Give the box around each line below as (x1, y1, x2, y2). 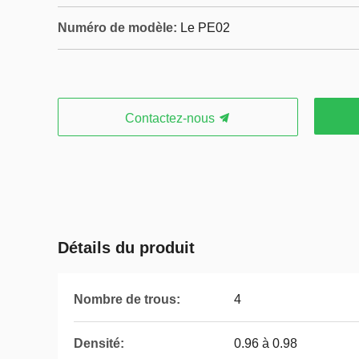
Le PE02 (180, 21, 230, 34)
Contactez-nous (125, 111, 218, 125)
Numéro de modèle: (58, 21, 177, 34)
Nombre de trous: (74, 292, 180, 306)
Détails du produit (58, 239, 195, 256)
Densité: (74, 337, 124, 350)
